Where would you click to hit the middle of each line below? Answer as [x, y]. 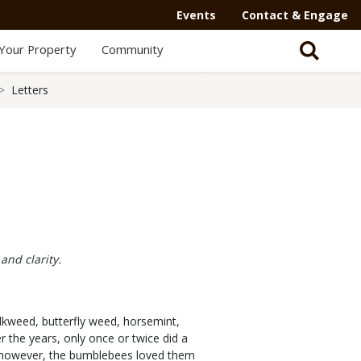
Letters [30, 90]
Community [132, 49]
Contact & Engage [295, 15]
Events [196, 15]
